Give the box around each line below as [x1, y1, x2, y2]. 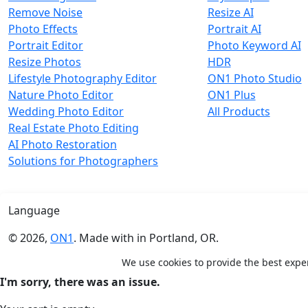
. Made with [74, 230, 137, 245]
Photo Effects [8, 21, 78, 36]
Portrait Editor [8, 38, 83, 53]
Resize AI [207, 5, 254, 20]
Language [8, 203, 60, 218]
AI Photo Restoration [8, 137, 117, 152]
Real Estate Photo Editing [8, 120, 139, 135]
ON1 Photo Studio [207, 71, 302, 86]
